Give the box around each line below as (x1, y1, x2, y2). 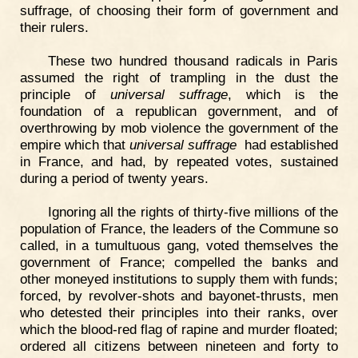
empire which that (20, 136, 129, 153)
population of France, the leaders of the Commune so (20, 220, 338, 237)
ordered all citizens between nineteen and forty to (20, 337, 338, 354)
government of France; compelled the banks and (20, 253, 338, 270)
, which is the (228, 86, 338, 102)
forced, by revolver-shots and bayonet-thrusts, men (20, 287, 338, 304)
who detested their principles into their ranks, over (20, 304, 338, 320)
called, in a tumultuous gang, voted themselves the (20, 237, 338, 253)
